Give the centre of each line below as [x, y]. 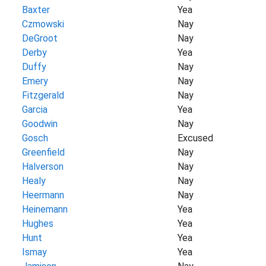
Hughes [38, 224]
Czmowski [43, 24]
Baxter [36, 10]
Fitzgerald [43, 95]
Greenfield [44, 152]
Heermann [43, 195]
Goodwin [40, 124]
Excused [195, 138]
